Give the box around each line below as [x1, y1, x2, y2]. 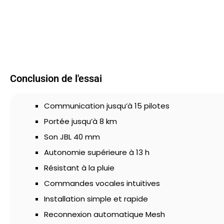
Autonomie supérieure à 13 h [44, 147, 149, 157]
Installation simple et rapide [44, 193, 148, 204]
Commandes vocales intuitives [44, 178, 160, 188]
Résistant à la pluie [44, 162, 114, 173]
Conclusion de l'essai [10, 72, 102, 84]
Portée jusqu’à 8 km [44, 116, 117, 126]
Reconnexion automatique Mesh [44, 209, 165, 219]
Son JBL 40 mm [44, 131, 100, 142]
